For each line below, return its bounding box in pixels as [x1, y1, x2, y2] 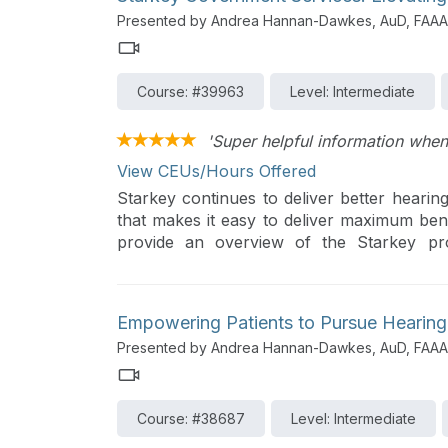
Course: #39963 [137, 82, 244, 100]
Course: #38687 [137, 410, 245, 428]
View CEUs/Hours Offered [117, 160, 316, 181]
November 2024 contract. [117, 253, 315, 274]
